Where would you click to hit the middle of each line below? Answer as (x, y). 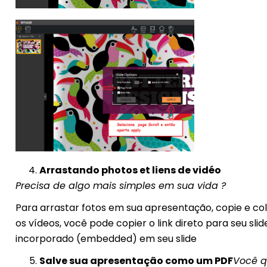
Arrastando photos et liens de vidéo (130, 170)
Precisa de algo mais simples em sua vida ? (120, 186)
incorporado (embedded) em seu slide (106, 239)
